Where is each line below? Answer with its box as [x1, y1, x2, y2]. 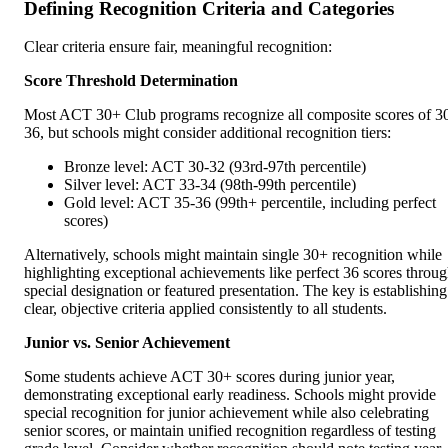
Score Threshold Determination [24, 72, 238, 90]
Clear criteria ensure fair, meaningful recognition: [24, 38, 332, 56]
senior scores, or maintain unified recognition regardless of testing [24, 422, 436, 440]
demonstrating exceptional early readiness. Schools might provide [24, 386, 436, 404]
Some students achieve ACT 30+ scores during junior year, [24, 368, 395, 386]
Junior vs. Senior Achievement [24, 334, 230, 352]
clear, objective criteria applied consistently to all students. [24, 300, 387, 318]
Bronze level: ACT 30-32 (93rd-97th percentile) [64, 158, 366, 176]
